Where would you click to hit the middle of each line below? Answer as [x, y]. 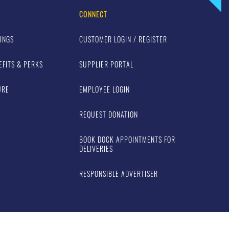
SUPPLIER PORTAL [107, 64]
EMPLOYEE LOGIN [105, 89]
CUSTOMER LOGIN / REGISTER [123, 39]
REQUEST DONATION [109, 114]
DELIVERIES [96, 148]
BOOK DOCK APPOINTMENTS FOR [128, 139]
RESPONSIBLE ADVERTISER [119, 174]
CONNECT [94, 14]
